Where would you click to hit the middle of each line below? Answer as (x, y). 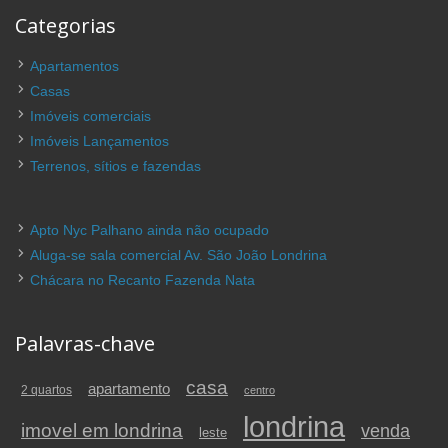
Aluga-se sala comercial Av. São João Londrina (178, 254)
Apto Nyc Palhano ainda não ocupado (149, 229)
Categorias (65, 25)
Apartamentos (74, 65)
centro (259, 389)
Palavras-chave (85, 343)
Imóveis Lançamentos (99, 140)
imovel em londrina (102, 430)
